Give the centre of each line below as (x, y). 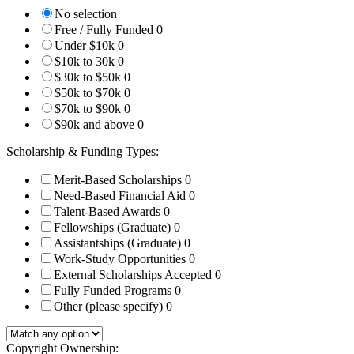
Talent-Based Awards (109, 212)
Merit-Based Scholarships (119, 180)
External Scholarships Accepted (134, 275)
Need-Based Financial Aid (121, 196)
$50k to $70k (89, 93)
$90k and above (96, 125)
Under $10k (86, 46)
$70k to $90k (89, 109)
